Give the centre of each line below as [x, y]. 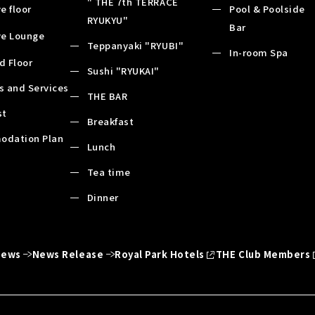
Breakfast [110, 121]
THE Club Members [263, 255]
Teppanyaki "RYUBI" [135, 45]
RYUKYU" [108, 20]
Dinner [103, 197]
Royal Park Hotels [160, 255]
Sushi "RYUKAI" [123, 70]
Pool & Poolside [267, 8]
